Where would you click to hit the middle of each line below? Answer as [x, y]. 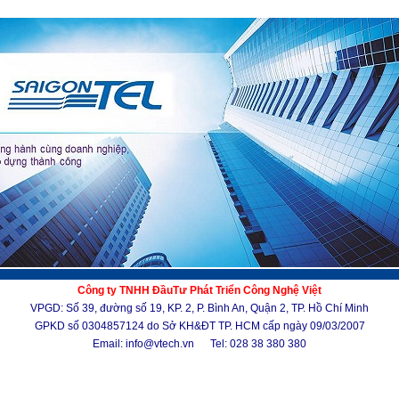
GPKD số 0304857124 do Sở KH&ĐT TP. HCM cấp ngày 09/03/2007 [199, 326]
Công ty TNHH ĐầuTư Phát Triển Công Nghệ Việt [199, 290]
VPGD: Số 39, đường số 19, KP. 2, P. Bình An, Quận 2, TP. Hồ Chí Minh [199, 308]
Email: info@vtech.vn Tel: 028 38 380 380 [199, 344]
